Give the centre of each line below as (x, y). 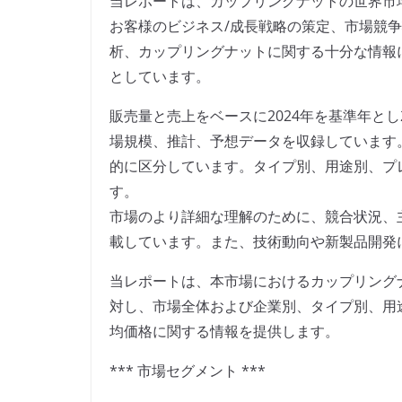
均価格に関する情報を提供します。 (224, 332)
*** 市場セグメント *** (188, 371)
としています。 (160, 77)
